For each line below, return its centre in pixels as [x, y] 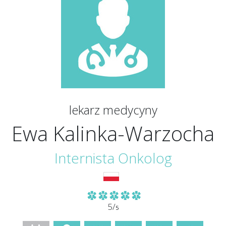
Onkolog [145, 158]
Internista [84, 158]
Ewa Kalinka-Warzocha [113, 133]
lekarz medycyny [113, 110]
